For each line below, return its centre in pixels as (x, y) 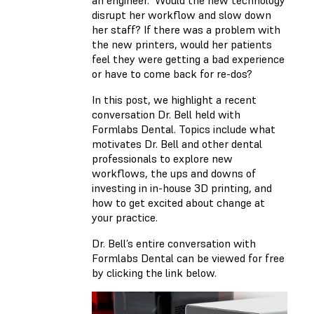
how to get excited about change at (178, 203)
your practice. (125, 218)
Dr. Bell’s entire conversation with (174, 244)
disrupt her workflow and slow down (182, 15)
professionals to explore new (162, 159)
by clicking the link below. (154, 273)
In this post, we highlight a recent (174, 100)
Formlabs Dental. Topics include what (184, 129)
